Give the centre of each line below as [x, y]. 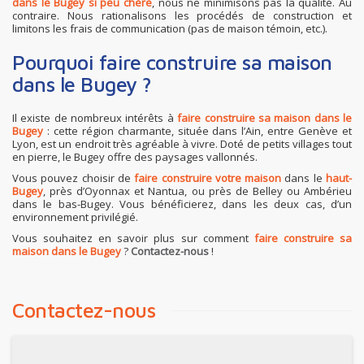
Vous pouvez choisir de [74, 178]
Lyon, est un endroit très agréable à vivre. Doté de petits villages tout [182, 143]
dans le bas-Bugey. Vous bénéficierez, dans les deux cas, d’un [182, 204]
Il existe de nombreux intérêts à [95, 117]
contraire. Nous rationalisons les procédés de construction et [182, 15]
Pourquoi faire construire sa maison [172, 62]
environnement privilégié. [75, 217]
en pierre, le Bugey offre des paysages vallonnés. [135, 156]
